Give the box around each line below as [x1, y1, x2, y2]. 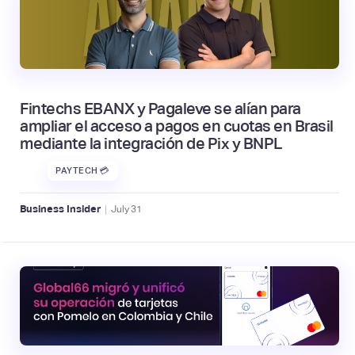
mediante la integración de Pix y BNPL [20, 134, 282, 152]
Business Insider [20, 203, 101, 216]
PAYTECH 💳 [55, 166, 110, 176]
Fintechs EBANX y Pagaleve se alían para [20, 99, 301, 117]
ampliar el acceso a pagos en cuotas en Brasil [20, 116, 334, 135]
